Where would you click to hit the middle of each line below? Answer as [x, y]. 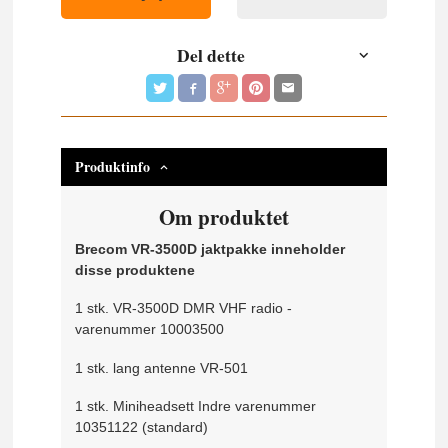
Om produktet [223, 216]
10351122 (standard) [142, 427]
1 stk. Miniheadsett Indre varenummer [196, 406]
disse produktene [135, 269]
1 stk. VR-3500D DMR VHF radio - [184, 308]
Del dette [211, 55]
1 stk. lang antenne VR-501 [162, 367]
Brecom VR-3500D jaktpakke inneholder [210, 248]
